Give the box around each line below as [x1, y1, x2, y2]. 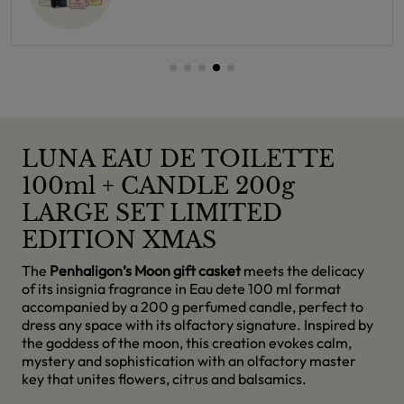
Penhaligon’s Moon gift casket [50, 262, 241, 280]
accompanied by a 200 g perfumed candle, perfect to [22, 298, 363, 316]
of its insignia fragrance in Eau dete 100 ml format [22, 280, 341, 298]
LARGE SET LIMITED [22, 199, 282, 227]
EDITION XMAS [22, 226, 216, 254]
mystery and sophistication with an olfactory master [22, 352, 356, 370]
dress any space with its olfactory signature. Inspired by [22, 316, 373, 334]
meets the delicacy [241, 262, 364, 280]
